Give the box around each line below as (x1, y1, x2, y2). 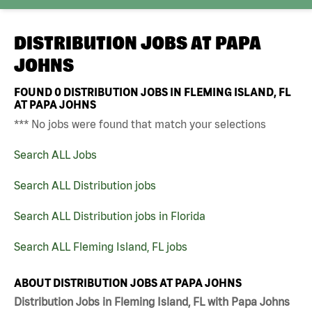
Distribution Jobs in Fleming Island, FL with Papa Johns (14, 295, 290, 309)
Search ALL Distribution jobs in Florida (14, 209, 205, 222)
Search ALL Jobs (14, 148, 97, 161)
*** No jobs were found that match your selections (14, 117, 266, 130)
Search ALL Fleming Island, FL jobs (14, 240, 187, 253)
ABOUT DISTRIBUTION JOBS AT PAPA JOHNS (14, 276, 242, 289)
